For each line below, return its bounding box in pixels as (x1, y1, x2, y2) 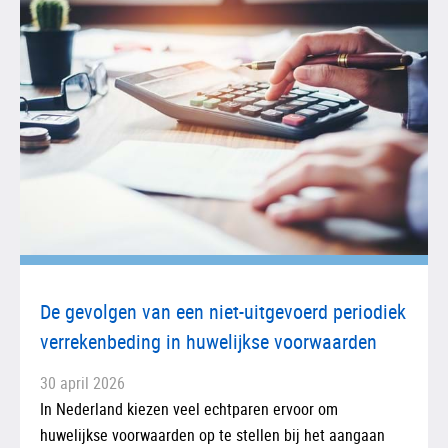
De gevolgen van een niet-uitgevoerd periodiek (40, 297, 406, 325)
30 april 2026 (40, 371, 125, 394)
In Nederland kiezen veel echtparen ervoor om (40, 397, 338, 420)
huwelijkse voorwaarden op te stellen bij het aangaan (40, 423, 385, 446)
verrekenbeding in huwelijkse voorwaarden (40, 327, 377, 355)
